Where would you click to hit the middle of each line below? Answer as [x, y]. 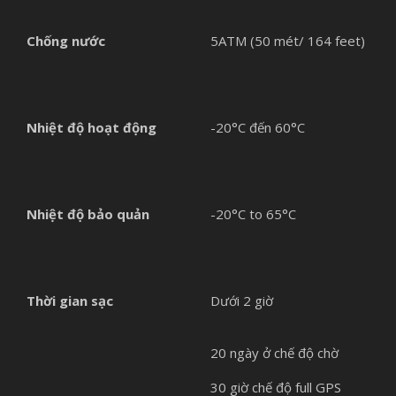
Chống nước [66, 40]
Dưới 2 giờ [242, 300]
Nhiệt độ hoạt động [91, 127]
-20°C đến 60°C [258, 127]
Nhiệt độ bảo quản [88, 213]
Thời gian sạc [70, 300]
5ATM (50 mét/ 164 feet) [288, 40]
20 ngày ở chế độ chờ [274, 352]
